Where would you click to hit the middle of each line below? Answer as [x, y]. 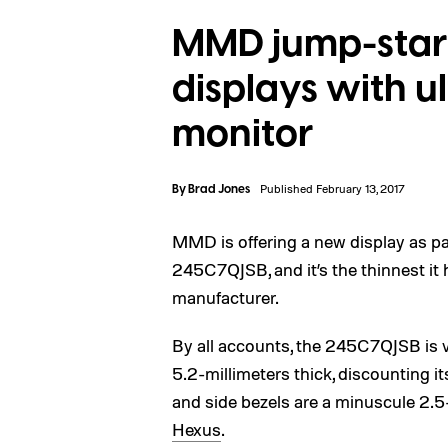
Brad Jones [219, 189]
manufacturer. [225, 297]
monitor [243, 134]
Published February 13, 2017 [332, 188]
